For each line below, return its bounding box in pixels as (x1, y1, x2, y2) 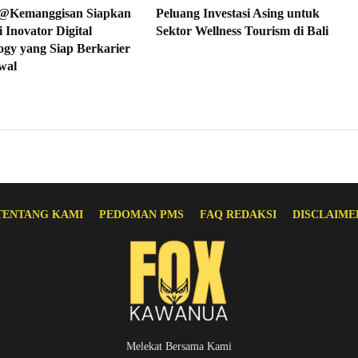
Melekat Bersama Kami (126, 340, 232, 352)
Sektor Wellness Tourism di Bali (155, 23, 328, 38)
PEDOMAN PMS (98, 208, 184, 221)
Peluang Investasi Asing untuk (155, 6, 320, 20)
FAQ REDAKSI (199, 208, 276, 221)
